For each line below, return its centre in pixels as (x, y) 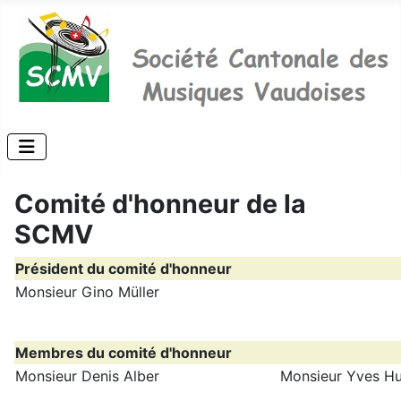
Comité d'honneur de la (160, 203)
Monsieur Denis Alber (87, 375)
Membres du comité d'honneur (124, 352)
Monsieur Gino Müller (87, 291)
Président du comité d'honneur (124, 268)
